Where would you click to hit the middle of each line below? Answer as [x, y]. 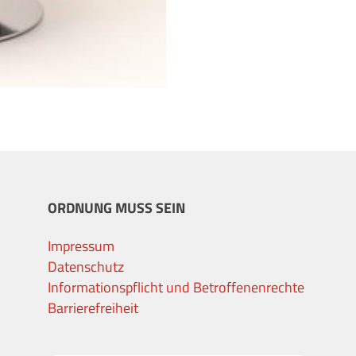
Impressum [81, 246]
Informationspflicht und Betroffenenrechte [176, 287]
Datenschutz [86, 266]
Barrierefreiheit [93, 308]
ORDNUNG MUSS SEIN [116, 207]
